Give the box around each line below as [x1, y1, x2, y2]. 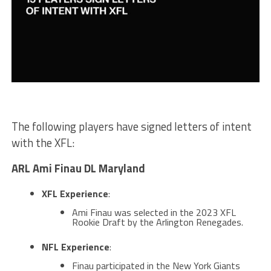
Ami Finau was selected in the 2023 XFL [71, 204, 236, 220]
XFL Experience [41, 186, 108, 201]
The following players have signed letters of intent [11, 117, 252, 135]
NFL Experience [41, 239, 109, 254]
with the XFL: [11, 134, 74, 151]
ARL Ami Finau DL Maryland [11, 159, 145, 177]
